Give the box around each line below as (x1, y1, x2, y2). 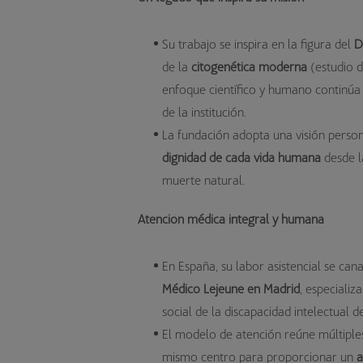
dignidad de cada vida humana (162, 149, 321, 165)
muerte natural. (162, 172, 245, 188)
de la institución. (162, 104, 246, 120)
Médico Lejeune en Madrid (162, 280, 300, 297)
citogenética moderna (191, 58, 307, 75)
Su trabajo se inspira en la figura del (162, 36, 354, 52)
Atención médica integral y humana (138, 211, 324, 227)
